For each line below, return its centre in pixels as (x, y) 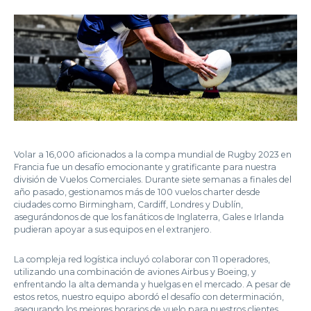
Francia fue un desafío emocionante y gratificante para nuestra (145, 167)
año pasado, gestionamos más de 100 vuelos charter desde (137, 192)
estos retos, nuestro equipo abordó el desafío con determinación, (149, 297)
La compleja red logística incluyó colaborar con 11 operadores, (142, 260)
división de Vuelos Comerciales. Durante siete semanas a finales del (153, 180)
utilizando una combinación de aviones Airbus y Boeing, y (135, 272)
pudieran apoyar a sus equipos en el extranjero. (113, 230)
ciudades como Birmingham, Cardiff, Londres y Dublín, (128, 205)
